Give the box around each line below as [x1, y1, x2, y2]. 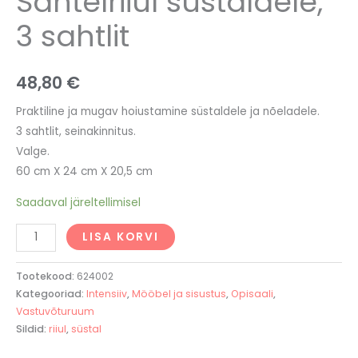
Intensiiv [86, 287, 127, 301]
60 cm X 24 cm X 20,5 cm [16, 164, 153, 180]
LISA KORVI [82, 229, 160, 245]
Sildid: [16, 322, 49, 336]
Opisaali [231, 287, 273, 301]
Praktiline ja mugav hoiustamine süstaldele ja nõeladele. [16, 104, 320, 120]
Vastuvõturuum [16, 304, 94, 319]
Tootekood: [16, 269, 77, 284]
